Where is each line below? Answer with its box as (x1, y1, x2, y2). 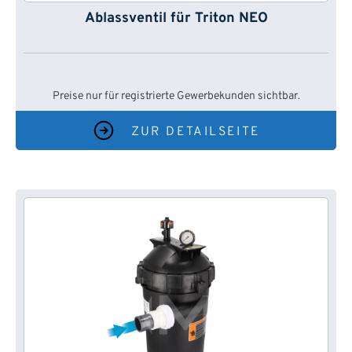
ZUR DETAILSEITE (130, 124, 261, 141)
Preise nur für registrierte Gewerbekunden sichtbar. (52, 90, 300, 104)
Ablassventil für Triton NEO (84, 9, 268, 28)
